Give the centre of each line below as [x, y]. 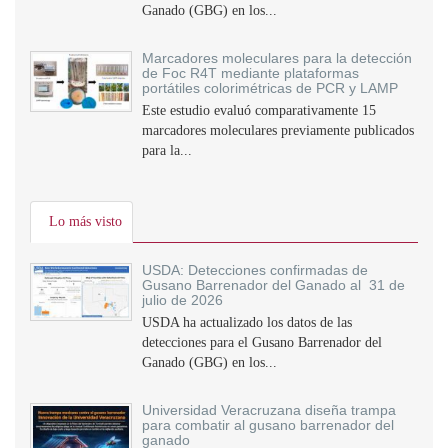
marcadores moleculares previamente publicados [278, 130]
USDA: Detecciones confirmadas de [255, 270]
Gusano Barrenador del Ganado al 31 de [273, 285]
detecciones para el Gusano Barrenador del [262, 342]
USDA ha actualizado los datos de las [247, 322]
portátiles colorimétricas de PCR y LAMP [270, 88]
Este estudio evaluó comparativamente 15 [259, 110]
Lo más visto [85, 221]
